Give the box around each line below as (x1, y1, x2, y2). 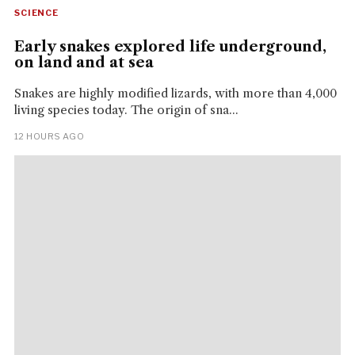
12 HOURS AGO (13, 130, 85, 142)
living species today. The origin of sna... (13, 101, 239, 117)
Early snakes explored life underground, (13, 37, 326, 55)
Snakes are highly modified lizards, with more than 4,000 (13, 85, 337, 101)
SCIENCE (13, 6, 59, 18)
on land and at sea (13, 53, 154, 71)
